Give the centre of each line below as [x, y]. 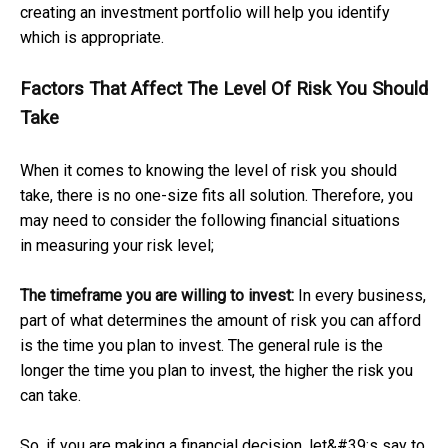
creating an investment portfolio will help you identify [205, 12]
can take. [50, 395]
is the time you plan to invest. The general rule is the [201, 345]
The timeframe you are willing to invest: [157, 295]
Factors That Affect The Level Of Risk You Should [224, 88]
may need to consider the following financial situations [210, 220]
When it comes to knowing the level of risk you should [208, 170]
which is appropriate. [92, 37]
